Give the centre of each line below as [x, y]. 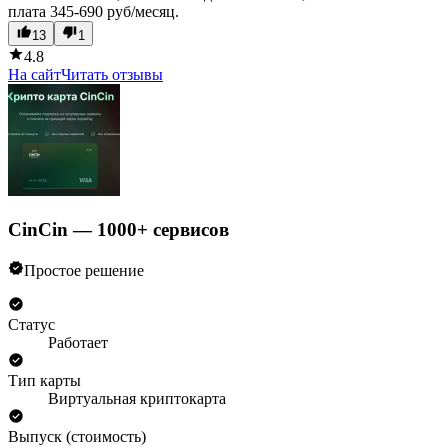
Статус [31, 324]
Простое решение [84, 270]
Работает [78, 342]
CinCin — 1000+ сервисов [118, 230]
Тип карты [44, 380]
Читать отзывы [112, 75]
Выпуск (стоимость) [77, 436]
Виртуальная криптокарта [137, 398]
